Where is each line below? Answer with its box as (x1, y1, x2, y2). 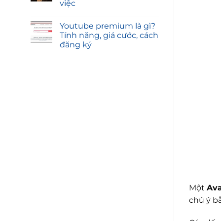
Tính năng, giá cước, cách (60, 31, 158, 40)
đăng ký (60, 40, 92, 50)
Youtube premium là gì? (60, 21, 155, 31)
